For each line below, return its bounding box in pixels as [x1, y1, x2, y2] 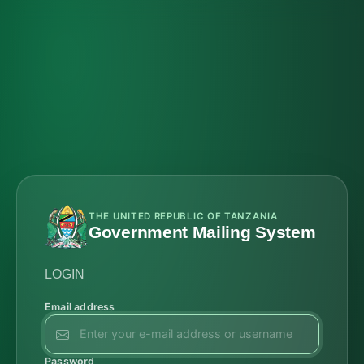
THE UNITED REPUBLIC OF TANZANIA [89, 210, 278, 222]
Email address [45, 301, 115, 313]
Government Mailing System [89, 223, 316, 241]
